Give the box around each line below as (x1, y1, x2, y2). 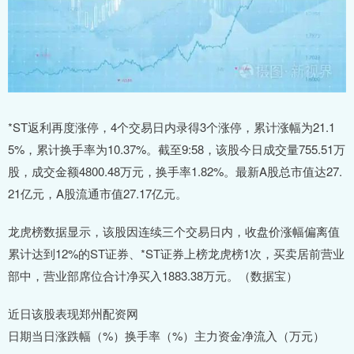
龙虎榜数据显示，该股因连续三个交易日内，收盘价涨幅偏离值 (8, 223, 340, 240)
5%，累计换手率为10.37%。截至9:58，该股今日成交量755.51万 (8, 141, 345, 158)
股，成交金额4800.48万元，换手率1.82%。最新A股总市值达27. (8, 163, 342, 180)
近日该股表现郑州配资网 (8, 305, 138, 322)
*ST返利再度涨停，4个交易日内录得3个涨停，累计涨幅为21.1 (8, 119, 335, 136)
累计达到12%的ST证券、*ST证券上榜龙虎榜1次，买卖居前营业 (8, 245, 345, 262)
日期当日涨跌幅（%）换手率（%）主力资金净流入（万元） (8, 327, 325, 345)
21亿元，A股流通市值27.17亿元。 (8, 185, 187, 202)
